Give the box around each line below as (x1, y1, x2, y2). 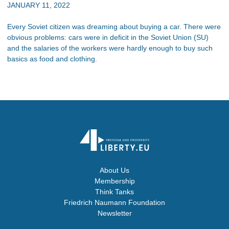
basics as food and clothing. (7, 54, 97, 63)
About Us (100, 166, 129, 174)
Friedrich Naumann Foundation (64, 198, 165, 207)
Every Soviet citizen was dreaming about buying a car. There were (7, 22, 221, 31)
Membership (94, 177, 135, 185)
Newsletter (97, 209, 132, 217)
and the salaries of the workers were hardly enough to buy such (7, 43, 213, 52)
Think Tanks (95, 188, 134, 196)
